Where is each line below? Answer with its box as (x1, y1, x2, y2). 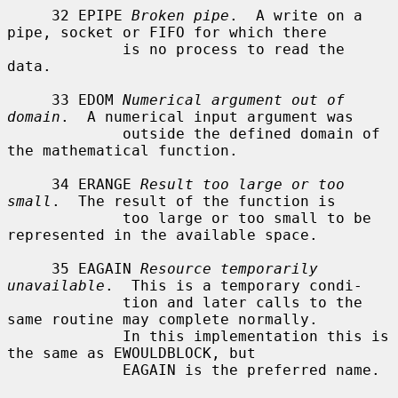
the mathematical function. (7, 141, 238, 159)
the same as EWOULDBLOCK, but (7, 344, 256, 362)
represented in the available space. (7, 226, 318, 243)
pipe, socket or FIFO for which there (7, 23, 327, 41)
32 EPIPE (52, 6, 131, 24)
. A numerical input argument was (60, 107, 354, 125)
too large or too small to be (7, 209, 123, 227)
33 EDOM (52, 91, 123, 108)
